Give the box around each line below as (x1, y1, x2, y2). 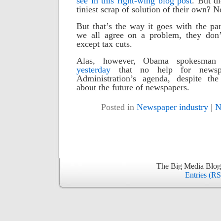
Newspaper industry (137, 102, 208, 112)
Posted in (101, 102, 137, 112)
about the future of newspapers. (76, 82, 189, 92)
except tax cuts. (76, 39, 132, 49)
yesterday (76, 65, 110, 74)
